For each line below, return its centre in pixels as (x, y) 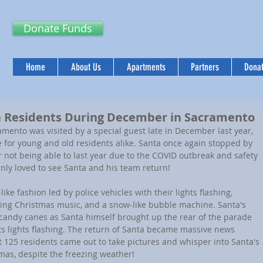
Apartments (146, 67)
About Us (86, 67)
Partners (205, 67)
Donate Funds (58, 28)
